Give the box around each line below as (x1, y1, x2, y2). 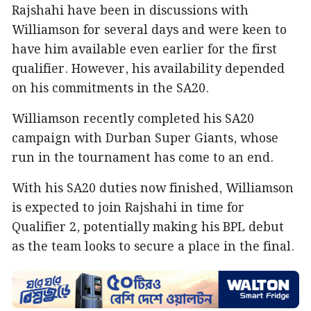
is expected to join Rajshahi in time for (12, 199, 244, 219)
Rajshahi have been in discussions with (12, 1, 249, 22)
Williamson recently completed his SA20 (12, 110, 254, 130)
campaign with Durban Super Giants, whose (12, 129, 278, 149)
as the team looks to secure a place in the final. (12, 237, 294, 258)
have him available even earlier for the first (12, 40, 277, 60)
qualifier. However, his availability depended (12, 60, 285, 80)
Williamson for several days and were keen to (12, 21, 287, 41)
